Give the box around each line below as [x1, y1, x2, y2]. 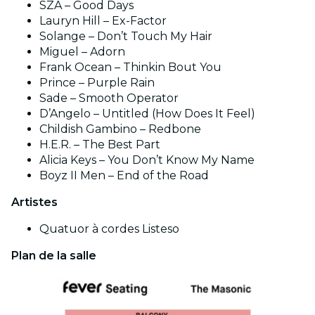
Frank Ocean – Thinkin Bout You [39, 60, 221, 75]
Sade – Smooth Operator [39, 91, 179, 105]
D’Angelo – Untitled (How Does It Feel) [39, 107, 255, 121]
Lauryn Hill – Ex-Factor [39, 14, 167, 28]
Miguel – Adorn [39, 45, 125, 59]
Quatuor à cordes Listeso [39, 222, 179, 236]
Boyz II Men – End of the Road [39, 169, 209, 183]
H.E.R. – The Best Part [39, 138, 160, 152]
